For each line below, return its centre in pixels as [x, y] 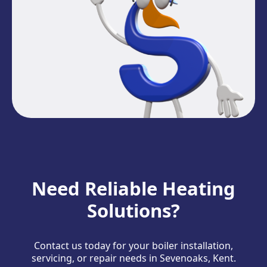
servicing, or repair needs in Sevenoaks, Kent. [133, 258]
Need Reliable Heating [133, 188]
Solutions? [133, 210]
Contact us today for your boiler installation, [133, 245]
